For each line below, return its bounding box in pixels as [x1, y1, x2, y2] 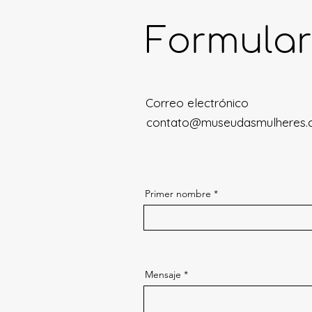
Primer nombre [145, 187, 211, 200]
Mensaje [145, 268, 181, 281]
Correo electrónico [146, 95, 249, 110]
